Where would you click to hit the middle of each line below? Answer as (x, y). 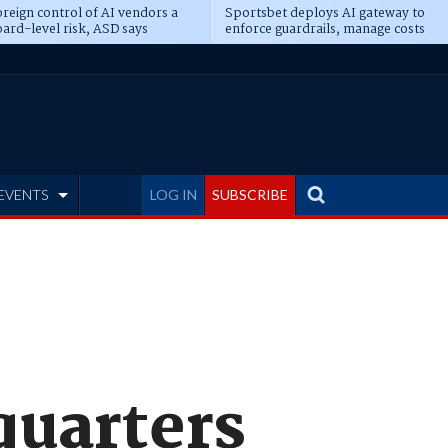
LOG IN (173, 194)
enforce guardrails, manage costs (324, 29)
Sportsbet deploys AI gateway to (324, 13)
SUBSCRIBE (250, 194)
